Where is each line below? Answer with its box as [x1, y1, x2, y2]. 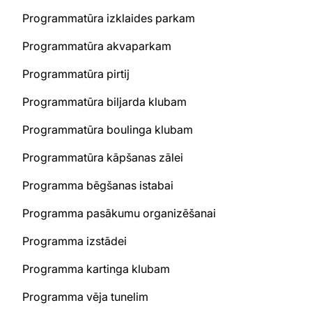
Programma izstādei [22, 234, 127, 248]
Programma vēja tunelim [22, 290, 148, 304]
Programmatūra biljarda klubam [22, 95, 187, 109]
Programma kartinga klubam [22, 262, 170, 276]
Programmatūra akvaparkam [22, 39, 171, 53]
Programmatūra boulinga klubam [22, 123, 193, 136]
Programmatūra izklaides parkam [22, 11, 195, 25]
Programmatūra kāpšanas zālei [22, 150, 183, 164]
